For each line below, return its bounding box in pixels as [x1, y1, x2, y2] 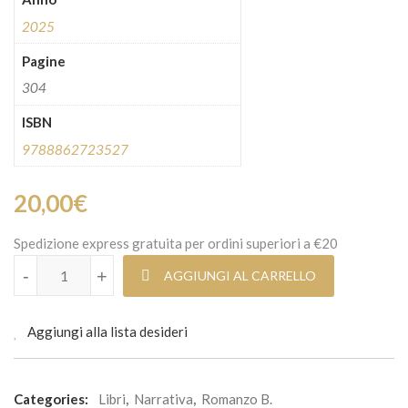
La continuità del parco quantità [13, 258, 204, 275]
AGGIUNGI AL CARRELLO [164, 268, 316, 284]
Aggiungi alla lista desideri [27, 323, 188, 341]
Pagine [21, 52, 66, 69]
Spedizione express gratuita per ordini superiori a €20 [14, 235, 338, 252]
